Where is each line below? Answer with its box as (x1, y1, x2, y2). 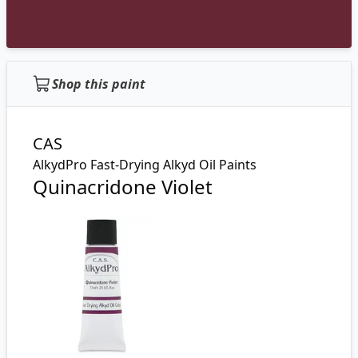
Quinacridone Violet (33, 173, 213, 200)
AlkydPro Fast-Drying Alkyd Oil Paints (33, 156, 257, 173)
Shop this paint (52, 75, 145, 93)
